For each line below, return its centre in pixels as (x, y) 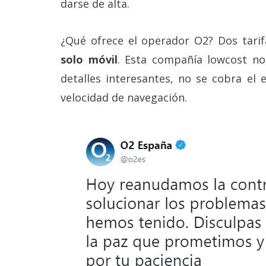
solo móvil (89, 60)
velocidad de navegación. (124, 98)
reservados (30, 9)
